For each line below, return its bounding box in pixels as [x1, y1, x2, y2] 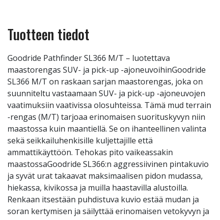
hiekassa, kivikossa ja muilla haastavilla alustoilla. [7, 182, 188, 193]
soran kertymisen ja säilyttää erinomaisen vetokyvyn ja [7, 206, 209, 217]
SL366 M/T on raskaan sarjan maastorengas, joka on [7, 76, 203, 87]
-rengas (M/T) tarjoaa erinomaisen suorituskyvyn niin [7, 111, 205, 122]
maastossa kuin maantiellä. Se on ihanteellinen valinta [7, 123, 206, 134]
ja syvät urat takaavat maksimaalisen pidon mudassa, [7, 170, 203, 181]
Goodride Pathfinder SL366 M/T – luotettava [7, 53, 170, 63]
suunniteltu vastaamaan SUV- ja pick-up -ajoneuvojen [7, 88, 205, 99]
